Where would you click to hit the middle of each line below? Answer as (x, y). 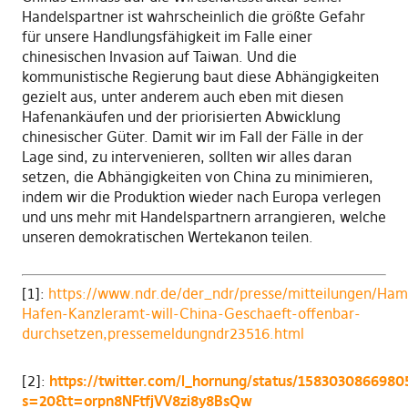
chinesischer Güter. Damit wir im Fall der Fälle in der (192, 137)
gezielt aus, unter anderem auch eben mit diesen (182, 97)
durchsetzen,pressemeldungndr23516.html (163, 334)
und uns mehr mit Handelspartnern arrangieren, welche (204, 217)
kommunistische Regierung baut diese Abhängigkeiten (200, 77)
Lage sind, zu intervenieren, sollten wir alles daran (186, 157)
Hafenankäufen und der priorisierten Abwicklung (181, 117)
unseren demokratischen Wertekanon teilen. (167, 237)
